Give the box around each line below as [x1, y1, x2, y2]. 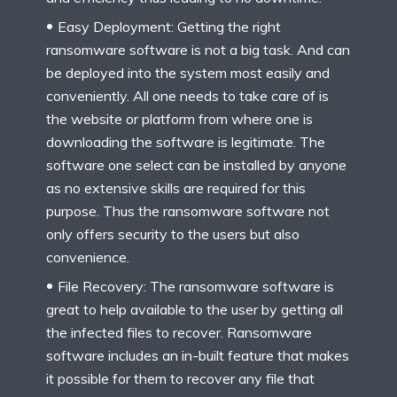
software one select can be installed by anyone [46, 155, 346, 174]
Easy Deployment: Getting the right [58, 17, 281, 35]
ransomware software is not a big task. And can [46, 40, 350, 58]
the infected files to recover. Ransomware [46, 323, 312, 341]
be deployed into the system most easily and [46, 63, 330, 82]
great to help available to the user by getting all [46, 300, 343, 318]
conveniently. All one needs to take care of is [46, 86, 329, 105]
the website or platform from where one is [46, 109, 313, 128]
